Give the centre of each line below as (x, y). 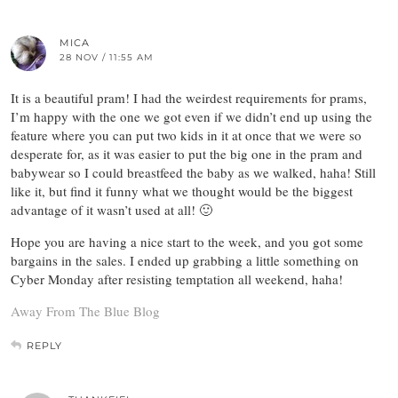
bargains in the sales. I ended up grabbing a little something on (185, 260)
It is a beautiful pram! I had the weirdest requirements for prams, (189, 97)
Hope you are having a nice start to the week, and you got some (187, 241)
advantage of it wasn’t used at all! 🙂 (111, 209)
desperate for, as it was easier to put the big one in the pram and (187, 153)
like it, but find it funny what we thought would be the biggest (182, 191)
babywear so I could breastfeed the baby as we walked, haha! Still (193, 172)
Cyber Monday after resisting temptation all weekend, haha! (177, 279)
